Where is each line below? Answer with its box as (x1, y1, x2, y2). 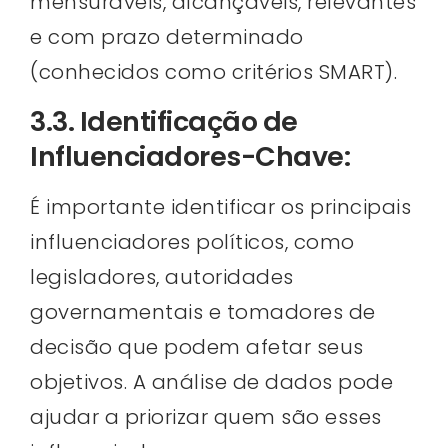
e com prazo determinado (30, 23, 304, 52)
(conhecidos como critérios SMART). (30, 58, 397, 87)
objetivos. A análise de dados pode (30, 368, 393, 397)
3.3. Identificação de (30, 103, 298, 141)
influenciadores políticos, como (30, 228, 355, 257)
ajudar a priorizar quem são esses (30, 403, 382, 432)
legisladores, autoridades (30, 263, 294, 292)
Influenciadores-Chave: (30, 138, 350, 176)
